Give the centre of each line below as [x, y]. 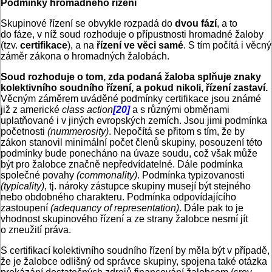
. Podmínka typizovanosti [191, 175]
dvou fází [196, 24]
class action [87, 110]
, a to [227, 24]
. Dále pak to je [211, 208]
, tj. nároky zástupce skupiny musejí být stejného [148, 186]
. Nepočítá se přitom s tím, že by [177, 132]
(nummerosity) [78, 132]
